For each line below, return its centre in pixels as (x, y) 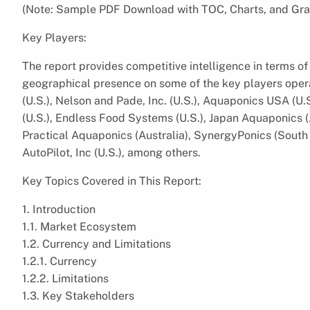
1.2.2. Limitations (65, 278)
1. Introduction (59, 209)
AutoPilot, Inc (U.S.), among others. (111, 152)
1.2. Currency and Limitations (97, 244)
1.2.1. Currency (60, 261)
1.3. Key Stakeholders (78, 295)
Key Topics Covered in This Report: (112, 181)
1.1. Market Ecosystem (79, 226)
